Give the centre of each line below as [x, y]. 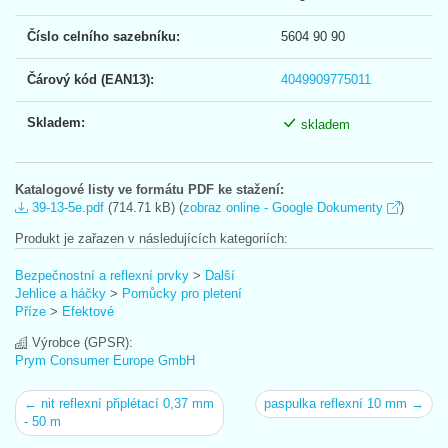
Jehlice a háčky [60, 293]
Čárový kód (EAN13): [90, 79]
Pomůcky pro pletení [182, 293]
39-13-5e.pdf [66, 207]
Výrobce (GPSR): [80, 342]
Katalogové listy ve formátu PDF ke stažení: [149, 189]
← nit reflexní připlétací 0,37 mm [119, 403]
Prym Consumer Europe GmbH [105, 360]
